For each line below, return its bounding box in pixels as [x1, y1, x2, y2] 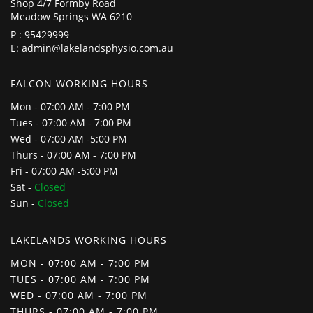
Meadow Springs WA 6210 [10, 9, 132, 23]
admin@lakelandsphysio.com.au [22, 41, 173, 54]
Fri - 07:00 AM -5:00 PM [10, 163, 118, 177]
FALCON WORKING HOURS [10, 76, 148, 90]
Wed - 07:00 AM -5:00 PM [10, 131, 127, 145]
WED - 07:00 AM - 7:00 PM [10, 288, 147, 302]
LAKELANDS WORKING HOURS [10, 233, 167, 247]
